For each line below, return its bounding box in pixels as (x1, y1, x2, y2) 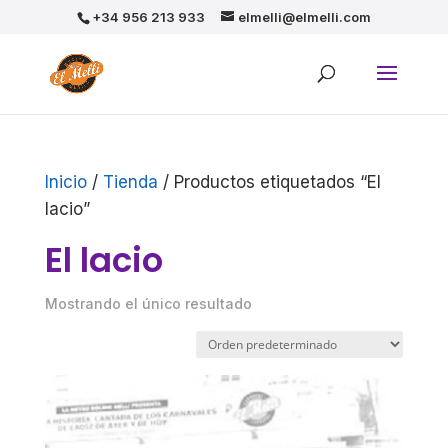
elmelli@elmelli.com (237, 8, 371, 25)
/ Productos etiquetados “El (157, 172, 381, 192)
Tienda (102, 172, 158, 192)
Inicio (44, 172, 87, 192)
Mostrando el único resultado (44, 295, 252, 312)
